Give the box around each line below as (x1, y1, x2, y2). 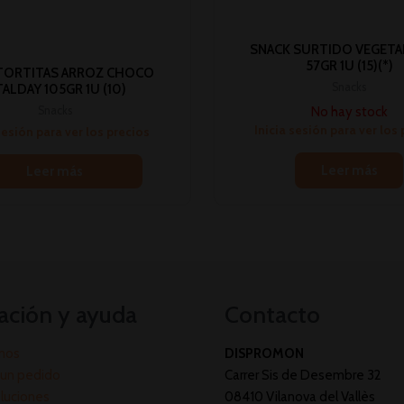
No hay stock (310, 103, 388, 120)
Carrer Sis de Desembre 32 (225, 366, 381, 383)
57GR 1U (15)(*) (305, 57, 393, 74)
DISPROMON (225, 344, 304, 362)
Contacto (225, 299, 320, 329)
